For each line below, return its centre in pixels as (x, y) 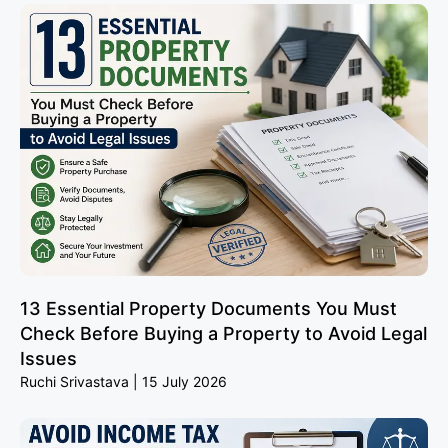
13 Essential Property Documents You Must (208, 308)
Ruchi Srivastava (76, 381)
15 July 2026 (182, 381)
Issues (48, 358)
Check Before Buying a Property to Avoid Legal (223, 333)
